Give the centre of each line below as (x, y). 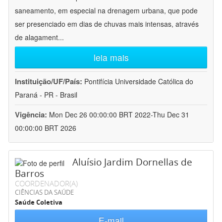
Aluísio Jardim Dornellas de (132, 162)
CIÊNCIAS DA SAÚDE (44, 193)
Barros (29, 174)
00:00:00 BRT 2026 (46, 128)
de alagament (36, 37)
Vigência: (32, 115)
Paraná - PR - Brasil (46, 95)
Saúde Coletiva (39, 202)
